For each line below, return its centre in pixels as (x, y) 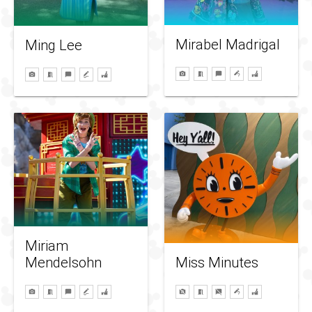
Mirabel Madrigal (228, 45)
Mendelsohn (63, 262)
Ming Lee (54, 45)
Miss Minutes (217, 262)
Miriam (47, 245)
